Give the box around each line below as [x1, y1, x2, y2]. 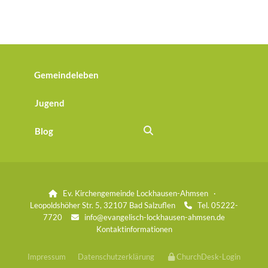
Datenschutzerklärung [78, 251, 154, 261]
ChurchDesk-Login [176, 251, 240, 261]
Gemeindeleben [34, 69, 99, 80]
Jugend [35, 97, 65, 108]
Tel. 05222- [192, 200, 238, 210]
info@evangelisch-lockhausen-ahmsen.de [79, 212, 225, 222]
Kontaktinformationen [96, 224, 172, 234]
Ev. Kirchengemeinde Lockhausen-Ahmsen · [57, 188, 220, 198]
